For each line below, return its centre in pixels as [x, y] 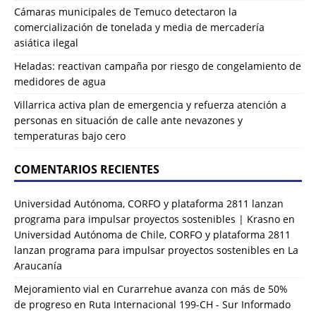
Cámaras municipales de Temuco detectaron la [126, 11]
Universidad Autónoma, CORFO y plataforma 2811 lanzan [149, 203]
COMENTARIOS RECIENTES [87, 169]
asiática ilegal [46, 42]
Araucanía [38, 265]
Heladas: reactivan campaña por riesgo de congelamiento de [158, 66]
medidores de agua [60, 81]
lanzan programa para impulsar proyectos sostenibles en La [156, 250]
